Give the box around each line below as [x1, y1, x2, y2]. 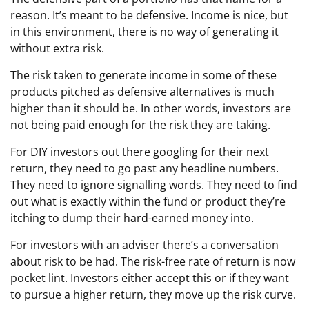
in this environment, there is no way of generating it [10, 24, 279, 40]
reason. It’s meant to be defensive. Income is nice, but [10, 8, 288, 23]
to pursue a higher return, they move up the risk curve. [10, 287, 296, 303]
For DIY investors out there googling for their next [10, 144, 269, 160]
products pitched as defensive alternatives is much [10, 84, 275, 100]
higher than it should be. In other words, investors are [10, 101, 291, 117]
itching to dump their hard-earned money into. [10, 210, 254, 226]
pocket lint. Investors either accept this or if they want [10, 270, 289, 286]
